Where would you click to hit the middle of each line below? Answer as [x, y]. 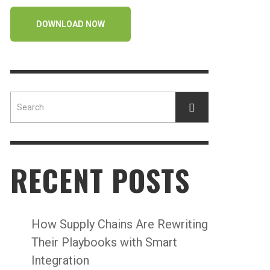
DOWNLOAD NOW [71, 24]
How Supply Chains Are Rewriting [120, 224]
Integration [60, 260]
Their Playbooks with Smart [104, 242]
